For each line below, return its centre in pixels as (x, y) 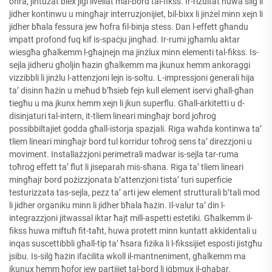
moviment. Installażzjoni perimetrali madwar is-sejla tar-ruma (124, 154)
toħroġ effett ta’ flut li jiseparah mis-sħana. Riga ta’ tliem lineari (126, 167)
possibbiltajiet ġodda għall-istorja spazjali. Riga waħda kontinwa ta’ (135, 128)
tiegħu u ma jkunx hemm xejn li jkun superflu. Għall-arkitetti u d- (127, 103)
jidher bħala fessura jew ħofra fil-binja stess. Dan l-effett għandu (129, 26)
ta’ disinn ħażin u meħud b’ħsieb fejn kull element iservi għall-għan (131, 90)
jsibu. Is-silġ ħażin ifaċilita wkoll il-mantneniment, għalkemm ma (127, 256)
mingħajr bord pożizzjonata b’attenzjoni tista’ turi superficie (121, 179)
